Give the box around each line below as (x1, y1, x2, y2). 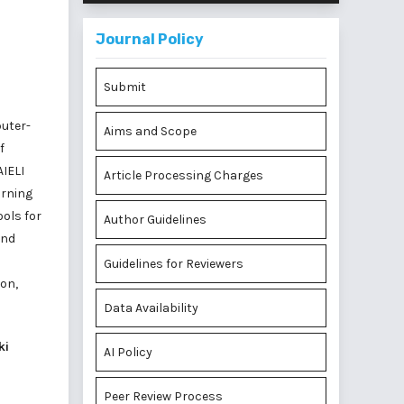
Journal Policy (96, 31, 204, 48)
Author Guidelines (104, 212, 207, 227)
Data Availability (104, 300, 198, 316)
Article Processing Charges (104, 168, 263, 183)
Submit (104, 79, 146, 95)
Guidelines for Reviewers (104, 256, 243, 271)
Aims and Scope (104, 124, 197, 139)
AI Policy (104, 344, 152, 360)
